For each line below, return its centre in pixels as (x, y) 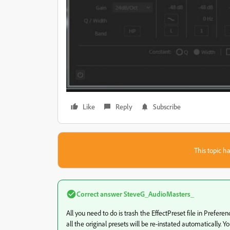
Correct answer (99, 194)
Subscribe (167, 107)
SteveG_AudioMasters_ (158, 194)
